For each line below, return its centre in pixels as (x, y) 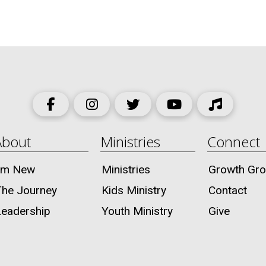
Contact (228, 190)
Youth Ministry (137, 211)
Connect (234, 142)
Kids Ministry (134, 190)
